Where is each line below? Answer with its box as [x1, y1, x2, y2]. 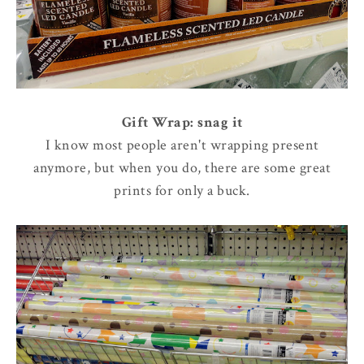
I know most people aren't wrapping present [45, 136, 319, 155]
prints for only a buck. [114, 181, 250, 201]
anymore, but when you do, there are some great [33, 158, 331, 178]
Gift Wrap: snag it [121, 113, 243, 132]
